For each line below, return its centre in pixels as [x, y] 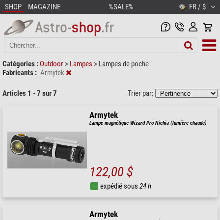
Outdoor [52, 64]
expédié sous [120, 186]
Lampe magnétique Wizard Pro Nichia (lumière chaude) [148, 123]
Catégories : [20, 64]
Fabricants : [20, 72]
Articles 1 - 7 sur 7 [30, 93]
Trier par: [141, 93]
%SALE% [121, 7]
